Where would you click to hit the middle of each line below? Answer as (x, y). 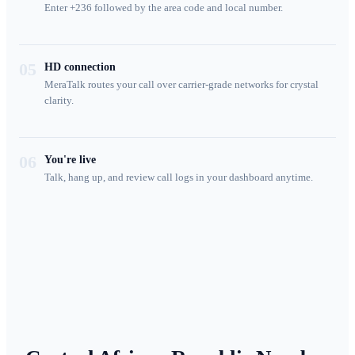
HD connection (80, 67)
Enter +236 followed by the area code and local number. (164, 8)
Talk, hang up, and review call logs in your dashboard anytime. (179, 178)
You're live (70, 160)
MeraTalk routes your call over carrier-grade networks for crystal (181, 85)
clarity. (59, 101)
